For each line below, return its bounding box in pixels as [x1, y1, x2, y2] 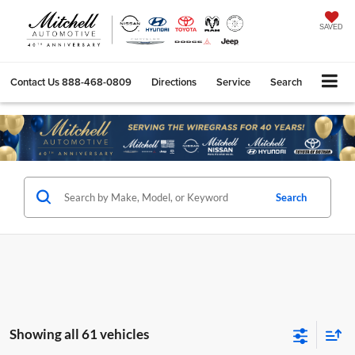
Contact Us [10, 74, 59, 90]
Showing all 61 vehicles [10, 325, 149, 342]
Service [216, 74, 250, 90]
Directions [151, 74, 197, 90]
